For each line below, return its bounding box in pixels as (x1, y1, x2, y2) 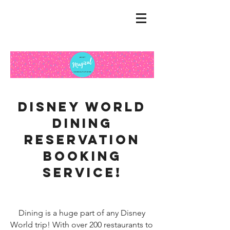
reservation (24, 131, 140, 148)
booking (43, 148, 122, 164)
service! (42, 164, 122, 181)
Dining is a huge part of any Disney (18, 208, 145, 218)
